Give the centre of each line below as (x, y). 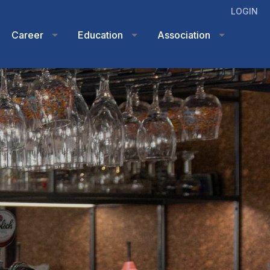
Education (101, 35)
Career (28, 35)
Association (184, 35)
